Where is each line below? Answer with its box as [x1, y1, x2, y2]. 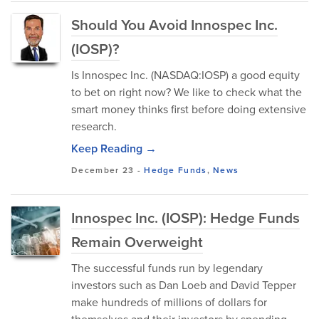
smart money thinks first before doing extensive [71, 101, 306, 117]
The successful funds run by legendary [71, 260, 263, 276]
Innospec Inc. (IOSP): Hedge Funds [71, 206, 300, 229]
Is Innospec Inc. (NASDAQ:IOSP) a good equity [71, 67, 300, 83]
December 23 [71, 164, 135, 177]
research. [71, 118, 117, 135]
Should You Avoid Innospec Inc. [71, 14, 278, 36]
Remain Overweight [71, 231, 203, 253]
